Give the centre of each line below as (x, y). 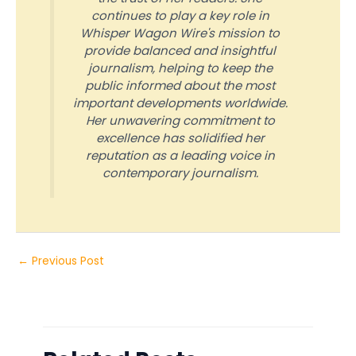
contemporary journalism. (180, 173)
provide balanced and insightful (180, 51)
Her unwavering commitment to (180, 121)
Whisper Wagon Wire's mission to (180, 33)
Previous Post (66, 261)
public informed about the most (180, 86)
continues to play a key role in (180, 16)
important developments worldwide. (180, 103)
